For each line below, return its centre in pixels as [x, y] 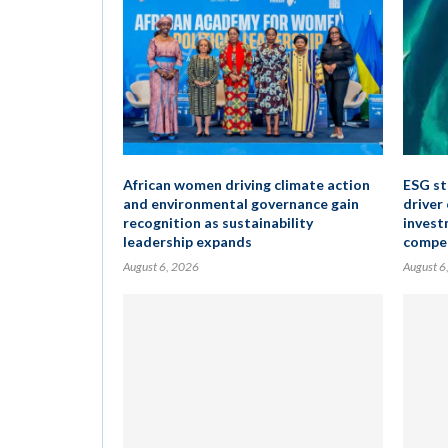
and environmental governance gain [241, 203]
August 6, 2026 [161, 266]
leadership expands [187, 241]
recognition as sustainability [218, 222]
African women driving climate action [246, 184]
